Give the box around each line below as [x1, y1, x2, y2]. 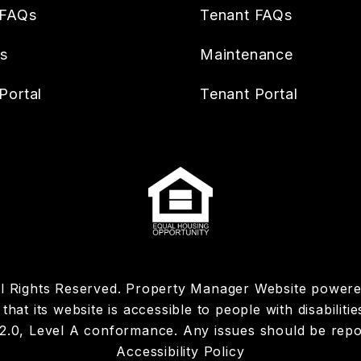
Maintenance [200, 46, 293, 63]
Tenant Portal [200, 85, 298, 102]
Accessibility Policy [116, 343, 245, 359]
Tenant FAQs [200, 6, 293, 23]
